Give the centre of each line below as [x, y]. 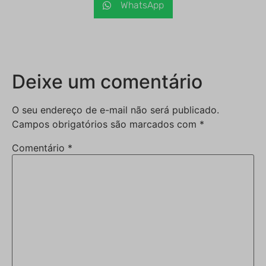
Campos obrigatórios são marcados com [106, 124]
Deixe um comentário [107, 82]
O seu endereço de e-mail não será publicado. [115, 110]
